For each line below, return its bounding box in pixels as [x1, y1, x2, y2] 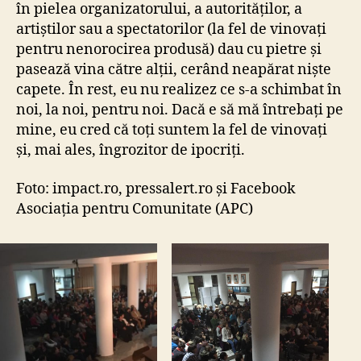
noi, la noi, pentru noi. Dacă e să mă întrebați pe [16, 101, 343, 120]
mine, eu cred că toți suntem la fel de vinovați [16, 121, 327, 140]
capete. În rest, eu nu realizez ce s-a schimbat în [16, 81, 342, 100]
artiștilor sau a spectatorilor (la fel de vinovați [16, 20, 326, 39]
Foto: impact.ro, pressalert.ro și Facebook [16, 179, 296, 198]
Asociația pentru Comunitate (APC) [16, 199, 253, 218]
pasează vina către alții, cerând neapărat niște [16, 60, 331, 80]
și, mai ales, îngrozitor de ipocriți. [16, 141, 245, 160]
